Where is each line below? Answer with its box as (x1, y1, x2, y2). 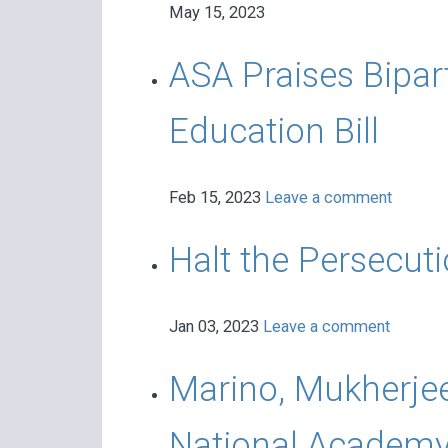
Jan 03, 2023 (168, 317, 263, 337)
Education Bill (168, 111, 379, 153)
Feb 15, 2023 (168, 188, 265, 208)
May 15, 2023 (168, 3, 265, 23)
